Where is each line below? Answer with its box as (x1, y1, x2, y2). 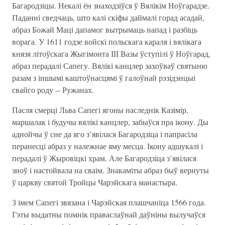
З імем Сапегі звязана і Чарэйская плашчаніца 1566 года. (12, 197, 206, 207)
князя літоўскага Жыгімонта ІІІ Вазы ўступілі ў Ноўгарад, (12, 48, 210, 59)
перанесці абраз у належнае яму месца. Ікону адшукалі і (12, 141, 203, 151)
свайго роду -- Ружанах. (12, 84, 94, 95)
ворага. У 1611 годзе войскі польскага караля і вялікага (12, 36, 201, 47)
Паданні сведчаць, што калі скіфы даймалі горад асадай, (12, 12, 204, 23)
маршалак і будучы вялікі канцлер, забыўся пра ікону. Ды (12, 117, 208, 127)
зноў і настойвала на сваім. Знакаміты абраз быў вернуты (12, 165, 209, 175)
